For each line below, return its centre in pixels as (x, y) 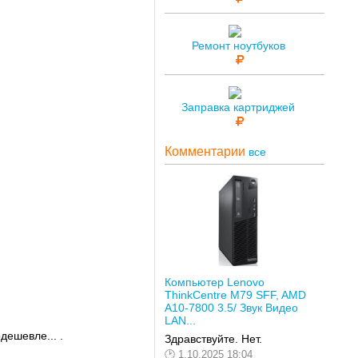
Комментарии (206, 151)
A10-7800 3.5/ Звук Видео (231, 307)
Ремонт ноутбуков (238, 46)
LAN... (180, 320)
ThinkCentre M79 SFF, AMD (235, 294)
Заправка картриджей (239, 107)
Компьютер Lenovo (214, 282)
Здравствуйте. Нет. (213, 339)
